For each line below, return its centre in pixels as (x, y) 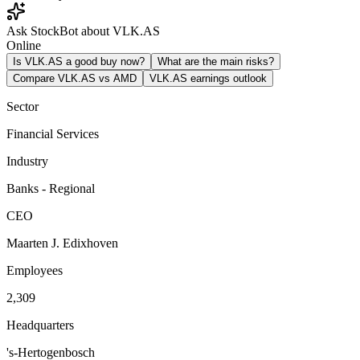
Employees (35, 270)
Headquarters (40, 325)
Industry (27, 161)
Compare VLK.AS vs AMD (75, 78)
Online (24, 45)
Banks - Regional (51, 188)
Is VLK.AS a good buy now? (79, 61)
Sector (22, 106)
